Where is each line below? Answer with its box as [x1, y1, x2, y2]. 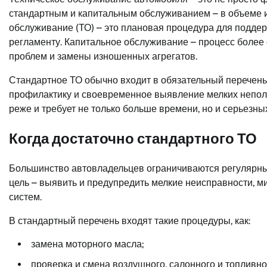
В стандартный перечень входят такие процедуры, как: [9, 215, 250, 226]
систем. [9, 191, 42, 203]
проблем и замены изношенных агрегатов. [9, 50, 197, 62]
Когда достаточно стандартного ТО [9, 129, 257, 147]
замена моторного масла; [31, 238, 144, 250]
